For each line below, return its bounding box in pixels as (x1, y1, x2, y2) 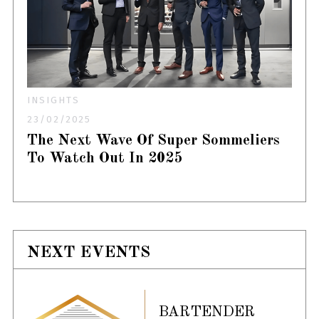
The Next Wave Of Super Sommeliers (27, 133, 281, 149)
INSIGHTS (27, 94, 80, 107)
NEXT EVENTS (27, 244, 151, 261)
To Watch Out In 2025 (27, 151, 183, 167)
